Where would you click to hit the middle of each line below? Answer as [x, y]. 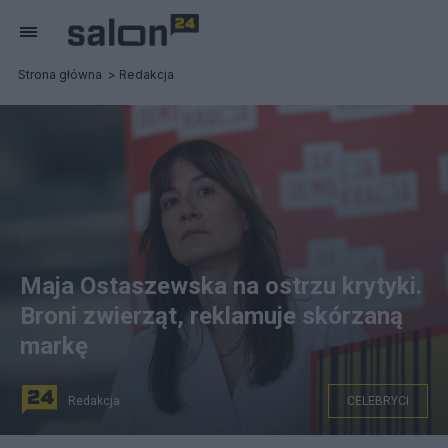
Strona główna [60, 74]
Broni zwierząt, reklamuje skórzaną [211, 316]
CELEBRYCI [378, 401]
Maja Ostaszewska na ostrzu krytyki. [221, 286]
